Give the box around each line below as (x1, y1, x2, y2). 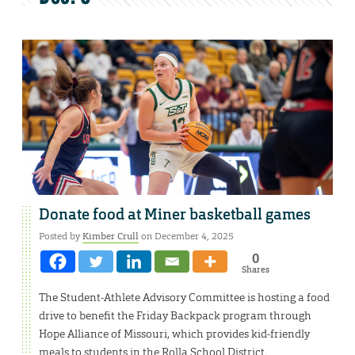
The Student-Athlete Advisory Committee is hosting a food (39, 290, 330, 305)
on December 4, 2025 (139, 230, 234, 243)
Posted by (39, 230, 82, 243)
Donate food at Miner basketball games (39, 205, 311, 225)
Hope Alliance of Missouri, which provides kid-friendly (39, 326, 310, 342)
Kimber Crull (82, 230, 139, 243)
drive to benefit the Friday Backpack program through (39, 308, 311, 323)
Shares (241, 264, 269, 276)
